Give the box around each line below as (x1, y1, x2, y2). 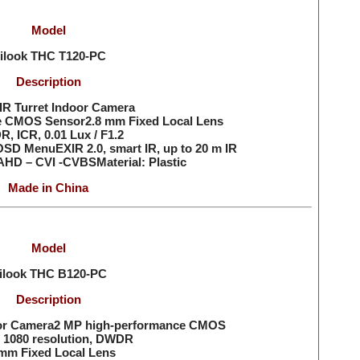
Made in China (8, 181, 88, 194)
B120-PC (57, 267, 107, 280)
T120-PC (58, 49, 106, 63)
